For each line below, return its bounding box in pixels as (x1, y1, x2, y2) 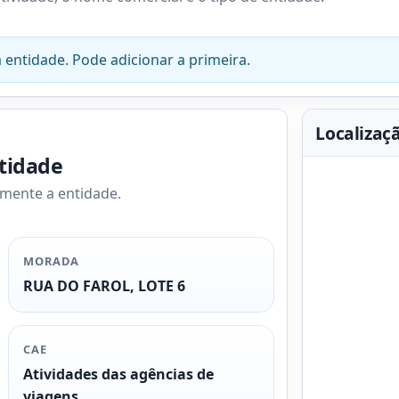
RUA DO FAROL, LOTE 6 (23, 275, 186, 296)
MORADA (23, 253, 80, 270)
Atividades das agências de (23, 363, 215, 384)
